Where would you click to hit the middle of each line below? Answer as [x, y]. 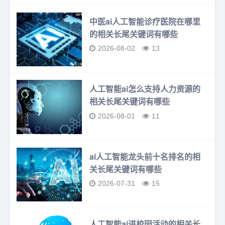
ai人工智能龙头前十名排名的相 [145, 156]
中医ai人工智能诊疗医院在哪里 [145, 21]
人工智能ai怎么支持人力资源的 [145, 89]
